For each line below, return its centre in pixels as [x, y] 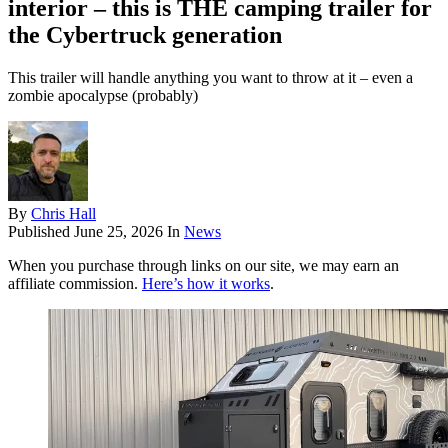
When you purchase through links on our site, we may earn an [203, 266]
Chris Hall [63, 214]
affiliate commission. [75, 284]
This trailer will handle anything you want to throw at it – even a [210, 78]
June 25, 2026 [118, 232]
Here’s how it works [206, 284]
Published [41, 232]
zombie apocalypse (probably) [103, 96]
